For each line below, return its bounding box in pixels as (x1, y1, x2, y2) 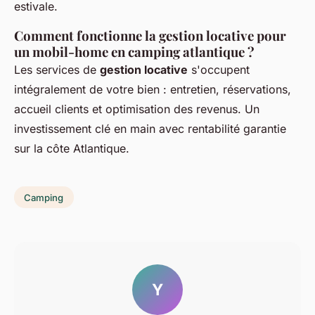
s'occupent (188, 62, 250, 77)
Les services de (14, 62, 100, 77)
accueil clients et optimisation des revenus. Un (14, 101, 259, 116)
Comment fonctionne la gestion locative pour (14, 26, 286, 44)
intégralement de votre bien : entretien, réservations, (14, 82, 291, 96)
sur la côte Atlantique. (14, 141, 129, 155)
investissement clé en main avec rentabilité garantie (14, 121, 286, 136)
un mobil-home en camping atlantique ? (14, 42, 255, 60)
